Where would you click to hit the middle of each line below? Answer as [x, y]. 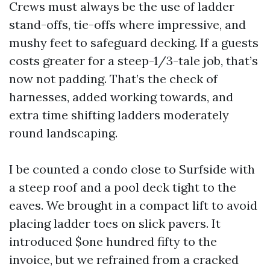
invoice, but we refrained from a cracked [124, 259]
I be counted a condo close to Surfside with [132, 169]
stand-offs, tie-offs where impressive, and [127, 24]
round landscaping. [63, 133]
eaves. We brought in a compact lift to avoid [133, 205]
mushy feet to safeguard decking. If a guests [134, 42]
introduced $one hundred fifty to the [113, 241]
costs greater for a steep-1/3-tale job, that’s [133, 61]
